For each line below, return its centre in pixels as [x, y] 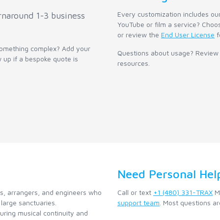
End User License [188, 35]
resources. [134, 63]
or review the [139, 35]
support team [138, 203]
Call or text [135, 192]
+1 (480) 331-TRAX [183, 192]
